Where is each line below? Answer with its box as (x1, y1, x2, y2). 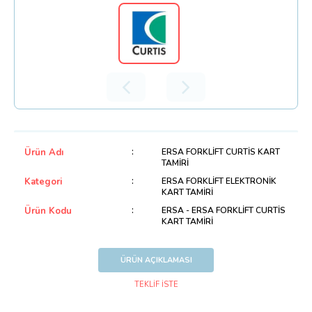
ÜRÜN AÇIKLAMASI (120, 255, 192, 265)
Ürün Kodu (24, 205, 72, 217)
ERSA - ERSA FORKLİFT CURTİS (161, 205, 286, 216)
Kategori (24, 175, 62, 188)
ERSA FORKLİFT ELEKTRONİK (161, 175, 276, 187)
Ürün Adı (24, 146, 63, 159)
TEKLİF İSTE (134, 279, 178, 290)
